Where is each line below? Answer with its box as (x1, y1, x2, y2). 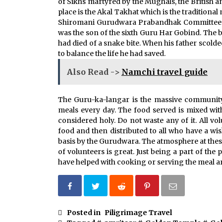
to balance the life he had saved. (58, 49, 166, 58)
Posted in (67, 208, 102, 218)
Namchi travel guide (121, 67, 208, 77)
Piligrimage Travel (105, 208, 172, 218)
